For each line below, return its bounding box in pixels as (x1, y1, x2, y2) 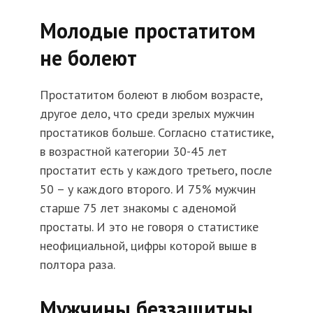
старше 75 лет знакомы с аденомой (39, 200, 236, 217)
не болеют (39, 44, 137, 72)
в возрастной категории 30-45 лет (39, 143, 227, 160)
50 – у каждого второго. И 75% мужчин (39, 181, 256, 198)
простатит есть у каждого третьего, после (39, 162, 272, 179)
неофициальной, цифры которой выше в (39, 238, 256, 254)
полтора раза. (39, 256, 115, 273)
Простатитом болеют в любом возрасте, (39, 87, 262, 103)
